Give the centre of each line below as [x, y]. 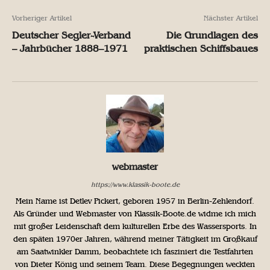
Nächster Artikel [231, 18]
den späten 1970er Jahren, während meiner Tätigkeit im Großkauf [135, 239]
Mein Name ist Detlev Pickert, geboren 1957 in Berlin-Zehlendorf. [135, 201]
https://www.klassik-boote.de [135, 184]
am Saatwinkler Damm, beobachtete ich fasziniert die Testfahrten [135, 251]
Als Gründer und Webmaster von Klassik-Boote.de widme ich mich [135, 213]
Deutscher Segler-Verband [71, 35]
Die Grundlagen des [212, 35]
